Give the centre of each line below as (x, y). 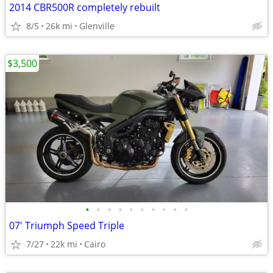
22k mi (64, 244)
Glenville (97, 26)
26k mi (59, 26)
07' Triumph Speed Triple (67, 225)
